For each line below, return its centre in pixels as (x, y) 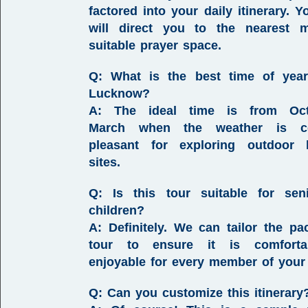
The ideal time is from (196, 111)
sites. (104, 162)
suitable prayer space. (155, 45)
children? (117, 210)
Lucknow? (119, 93)
